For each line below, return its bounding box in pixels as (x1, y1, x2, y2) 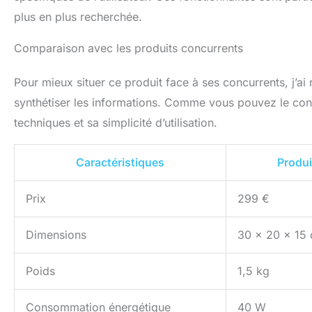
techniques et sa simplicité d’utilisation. (14, 116, 217, 130)
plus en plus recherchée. (14, 10, 142, 24)
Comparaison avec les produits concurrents (14, 41, 243, 56)
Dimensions (26, 228, 86, 242)
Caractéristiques (76, 155, 164, 170)
